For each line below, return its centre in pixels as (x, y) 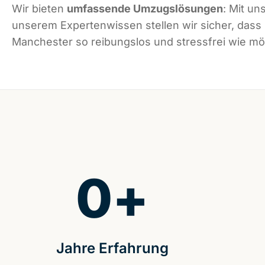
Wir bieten (39, 9)
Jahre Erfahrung (112, 248)
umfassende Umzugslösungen (145, 9)
